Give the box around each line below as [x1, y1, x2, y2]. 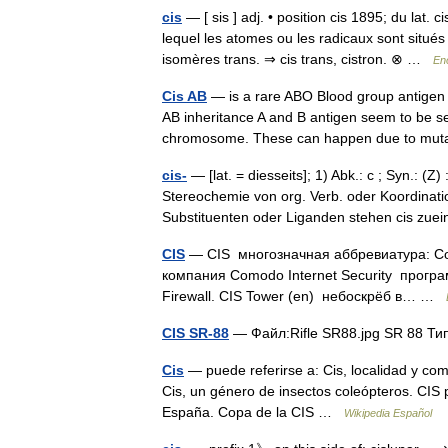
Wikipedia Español [344, 407, 432, 419]
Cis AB [162, 88, 207, 104]
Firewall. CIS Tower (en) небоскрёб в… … [162, 288, 446, 304]
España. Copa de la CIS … [162, 404, 344, 420]
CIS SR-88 [162, 325, 229, 341]
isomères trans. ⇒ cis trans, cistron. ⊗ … [162, 51, 433, 67]
